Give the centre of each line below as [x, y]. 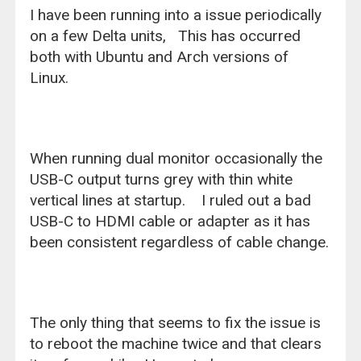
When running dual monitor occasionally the [176, 158]
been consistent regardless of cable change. [180, 242]
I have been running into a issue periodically [176, 15]
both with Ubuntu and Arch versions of [160, 56]
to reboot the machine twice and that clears [176, 343]
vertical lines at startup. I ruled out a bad [171, 200]
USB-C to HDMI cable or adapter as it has [170, 221]
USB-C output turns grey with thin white [162, 179]
